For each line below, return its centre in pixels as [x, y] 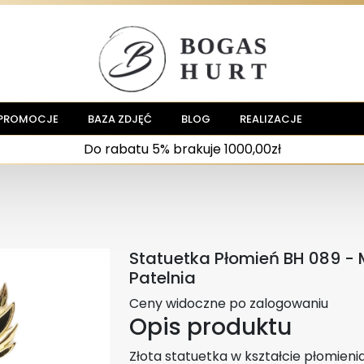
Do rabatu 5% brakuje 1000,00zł [182, 149]
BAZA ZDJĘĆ [120, 119]
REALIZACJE [271, 119]
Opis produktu [210, 327]
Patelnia [162, 278]
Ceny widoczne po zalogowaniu [229, 303]
